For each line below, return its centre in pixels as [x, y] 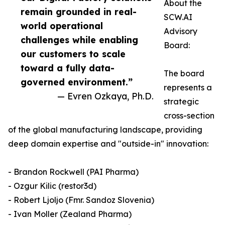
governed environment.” [77, 82]
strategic [181, 102]
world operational [62, 26]
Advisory [181, 31]
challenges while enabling [79, 40]
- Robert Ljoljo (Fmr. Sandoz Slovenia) [81, 200]
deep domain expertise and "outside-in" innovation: [108, 144]
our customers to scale [73, 54]
